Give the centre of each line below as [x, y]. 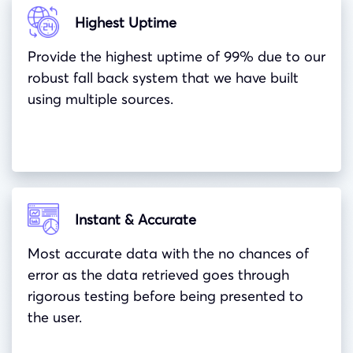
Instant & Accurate [136, 219]
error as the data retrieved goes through [158, 275]
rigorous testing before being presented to [165, 296]
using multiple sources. [100, 99]
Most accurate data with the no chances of [168, 254]
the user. [55, 318]
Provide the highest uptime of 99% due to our [176, 57]
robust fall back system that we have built [163, 78]
